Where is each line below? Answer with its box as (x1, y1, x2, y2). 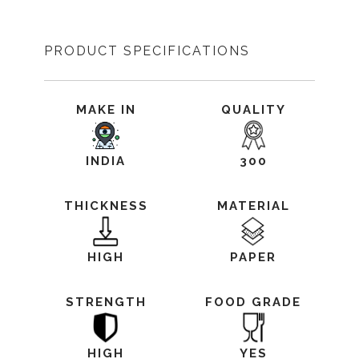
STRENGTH (65, 295, 147, 309)
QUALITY (220, 103, 286, 117)
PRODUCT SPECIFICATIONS (44, 43, 250, 58)
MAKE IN (75, 103, 136, 117)
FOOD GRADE (205, 295, 301, 309)
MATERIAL (216, 199, 290, 213)
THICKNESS (63, 199, 148, 213)
